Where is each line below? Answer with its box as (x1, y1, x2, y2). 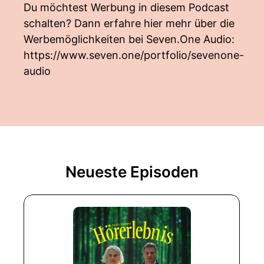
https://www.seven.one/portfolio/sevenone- (24, 49, 244, 61)
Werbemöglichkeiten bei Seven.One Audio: (24, 33, 235, 45)
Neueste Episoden (65, 163, 199, 181)
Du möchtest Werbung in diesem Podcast (24, 1, 229, 14)
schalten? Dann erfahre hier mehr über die (24, 17, 235, 29)
